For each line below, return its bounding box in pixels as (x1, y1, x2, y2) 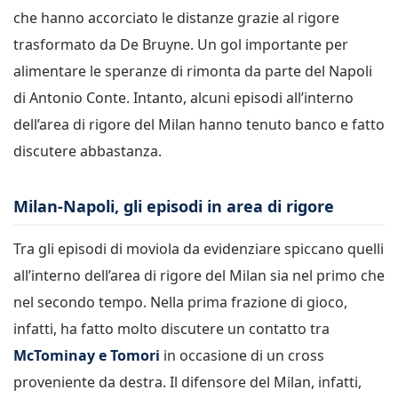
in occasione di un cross (160, 345, 324, 365)
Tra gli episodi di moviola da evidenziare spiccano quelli (13, 238, 384, 259)
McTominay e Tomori (13, 345, 160, 365)
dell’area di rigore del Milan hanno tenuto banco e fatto (13, 115, 385, 134)
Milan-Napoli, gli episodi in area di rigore (13, 195, 334, 217)
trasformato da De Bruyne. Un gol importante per (13, 35, 348, 54)
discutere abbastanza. (13, 141, 162, 161)
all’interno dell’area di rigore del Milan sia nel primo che (13, 265, 385, 285)
